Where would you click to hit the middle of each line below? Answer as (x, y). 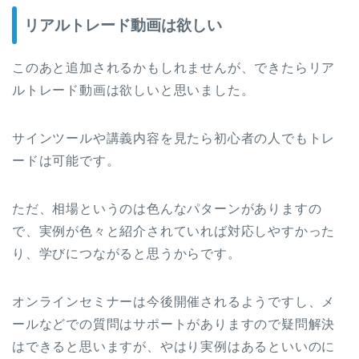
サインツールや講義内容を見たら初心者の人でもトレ (174, 139)
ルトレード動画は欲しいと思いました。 (133, 91)
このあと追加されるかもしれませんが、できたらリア (174, 68)
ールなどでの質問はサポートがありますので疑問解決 (174, 325)
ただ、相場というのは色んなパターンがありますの (167, 209)
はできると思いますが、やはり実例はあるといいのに (174, 347)
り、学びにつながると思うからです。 (127, 254)
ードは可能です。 (66, 161)
